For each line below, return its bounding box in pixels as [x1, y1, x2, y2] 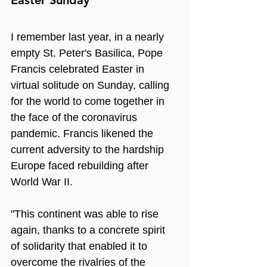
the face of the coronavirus [11, 111, 140, 123]
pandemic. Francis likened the [11, 127, 156, 139]
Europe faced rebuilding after [11, 159, 151, 172]
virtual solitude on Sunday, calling [11, 79, 172, 91]
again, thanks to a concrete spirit [11, 223, 168, 236]
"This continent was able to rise [11, 207, 162, 220]
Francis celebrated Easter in [11, 63, 147, 75]
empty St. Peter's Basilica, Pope [11, 46, 166, 59]
